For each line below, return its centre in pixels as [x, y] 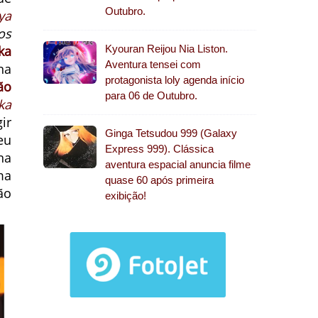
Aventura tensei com [153, 64]
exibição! [126, 196]
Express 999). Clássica [159, 149]
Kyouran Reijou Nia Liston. [166, 49]
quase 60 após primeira [159, 180]
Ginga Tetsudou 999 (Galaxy [171, 133]
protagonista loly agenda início [175, 80]
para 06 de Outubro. [151, 95]
